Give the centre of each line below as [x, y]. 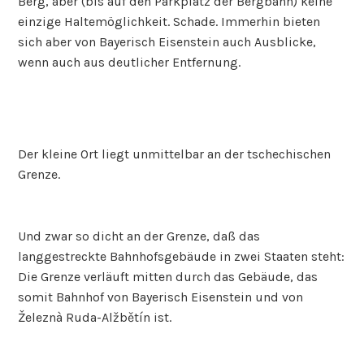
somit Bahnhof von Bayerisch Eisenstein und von [161, 297]
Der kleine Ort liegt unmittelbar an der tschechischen [175, 154]
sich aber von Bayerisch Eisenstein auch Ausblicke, [167, 41]
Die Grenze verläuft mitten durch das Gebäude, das [168, 276]
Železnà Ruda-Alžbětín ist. [95, 317]
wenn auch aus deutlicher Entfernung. [130, 62]
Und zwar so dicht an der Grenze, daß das [139, 236]
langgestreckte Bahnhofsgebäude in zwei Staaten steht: [182, 256]
